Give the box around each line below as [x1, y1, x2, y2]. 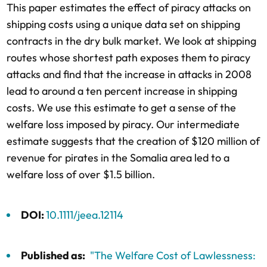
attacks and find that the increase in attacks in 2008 [7, 67, 252, 81]
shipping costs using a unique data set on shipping [7, 17, 240, 31]
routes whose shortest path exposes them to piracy [7, 51, 250, 64]
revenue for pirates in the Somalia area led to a [7, 151, 229, 164]
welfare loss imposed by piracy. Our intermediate [7, 117, 240, 131]
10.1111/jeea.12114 [46, 208, 123, 222]
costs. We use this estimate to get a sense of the [7, 101, 236, 114]
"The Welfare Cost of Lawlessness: [90, 249, 256, 262]
